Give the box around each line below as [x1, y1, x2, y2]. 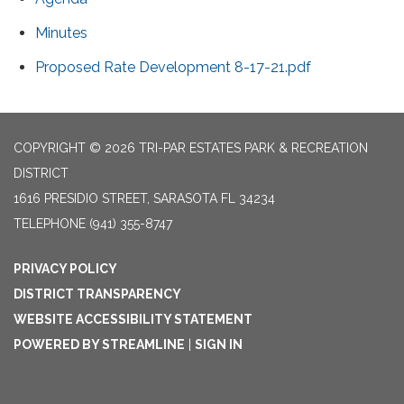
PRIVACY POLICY [14, 262, 117, 276]
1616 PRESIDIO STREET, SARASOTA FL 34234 [14, 191, 275, 206]
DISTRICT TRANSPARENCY [14, 287, 181, 301]
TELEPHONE [14, 216, 86, 231]
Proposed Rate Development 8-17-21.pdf [35, 59, 311, 76]
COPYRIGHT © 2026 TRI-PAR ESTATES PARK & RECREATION [14, 141, 368, 155]
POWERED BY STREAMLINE [14, 337, 185, 352]
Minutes [35, 24, 87, 41]
